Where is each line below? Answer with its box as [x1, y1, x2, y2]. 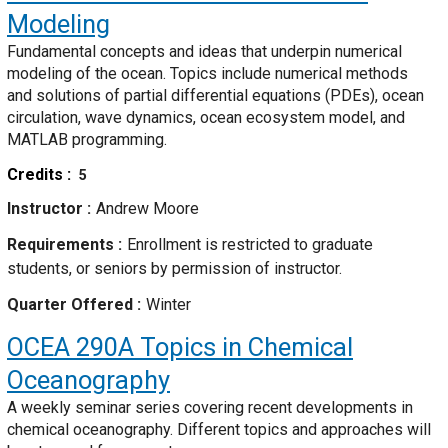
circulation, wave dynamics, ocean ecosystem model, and [7, 108, 405, 128]
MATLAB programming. [7, 130, 167, 150]
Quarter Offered [7, 295, 137, 315]
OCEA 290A [7, 332, 134, 363]
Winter [146, 295, 191, 315]
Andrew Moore [96, 199, 199, 219]
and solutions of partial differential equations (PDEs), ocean [7, 86, 424, 106]
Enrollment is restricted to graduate [127, 235, 373, 255]
